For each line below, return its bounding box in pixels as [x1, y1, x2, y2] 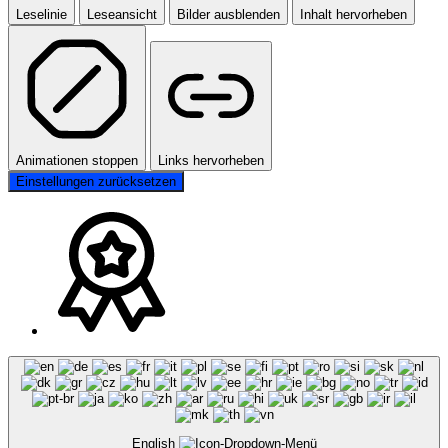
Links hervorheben [158, 152, 264, 168]
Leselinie [16, 6, 67, 22]
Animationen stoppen [16, 152, 138, 168]
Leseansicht [87, 6, 157, 22]
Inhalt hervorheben [300, 6, 407, 22]
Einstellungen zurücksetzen [16, 173, 176, 189]
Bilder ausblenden [177, 6, 280, 22]
